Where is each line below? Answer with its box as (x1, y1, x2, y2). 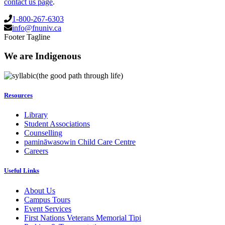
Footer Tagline (4, 32, 50, 41)
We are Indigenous (4, 51, 81, 62)
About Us (24, 186, 55, 195)
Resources (4, 91, 33, 99)
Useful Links (4, 167, 39, 175)
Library (24, 110, 48, 120)
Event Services (24, 204, 71, 213)
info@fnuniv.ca (12, 23, 61, 32)
